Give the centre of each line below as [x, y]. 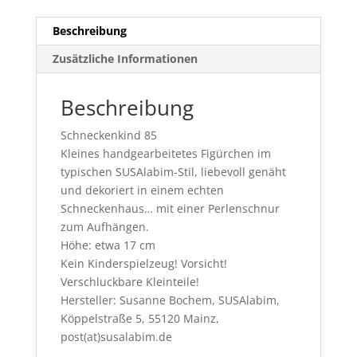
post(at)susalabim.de [116, 337]
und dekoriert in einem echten [142, 190]
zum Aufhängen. [104, 227]
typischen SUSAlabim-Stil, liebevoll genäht [173, 172]
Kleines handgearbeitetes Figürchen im [165, 154]
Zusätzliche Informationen [125, 59]
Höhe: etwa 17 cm [108, 245]
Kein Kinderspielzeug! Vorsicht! [143, 264]
